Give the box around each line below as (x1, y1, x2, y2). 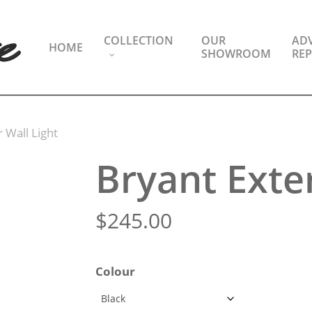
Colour (95, 263, 135, 279)
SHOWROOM (201, 46, 271, 61)
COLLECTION (103, 33, 173, 48)
